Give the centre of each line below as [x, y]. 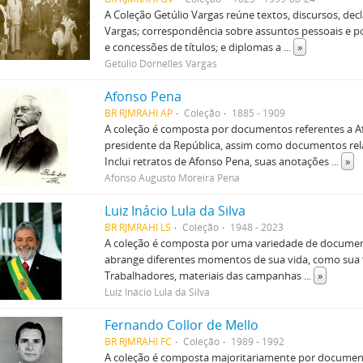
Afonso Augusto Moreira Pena [173, 177]
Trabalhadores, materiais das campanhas [205, 275]
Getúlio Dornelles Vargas [161, 63]
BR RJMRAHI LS [138, 227]
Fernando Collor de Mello [182, 325]
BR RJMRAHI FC [139, 341]
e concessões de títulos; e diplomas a [194, 47]
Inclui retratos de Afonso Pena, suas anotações [218, 161]
